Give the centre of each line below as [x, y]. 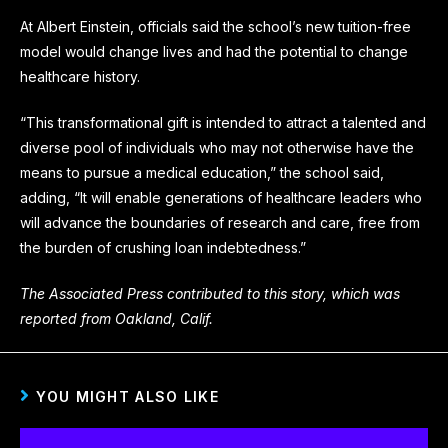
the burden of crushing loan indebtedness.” [163, 247]
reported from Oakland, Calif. [116, 318]
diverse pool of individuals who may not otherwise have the [217, 147]
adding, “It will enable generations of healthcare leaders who [221, 197]
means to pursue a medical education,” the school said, [202, 172]
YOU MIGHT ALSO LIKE [128, 396]
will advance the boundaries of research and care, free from [220, 222]
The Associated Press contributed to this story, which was [210, 293]
